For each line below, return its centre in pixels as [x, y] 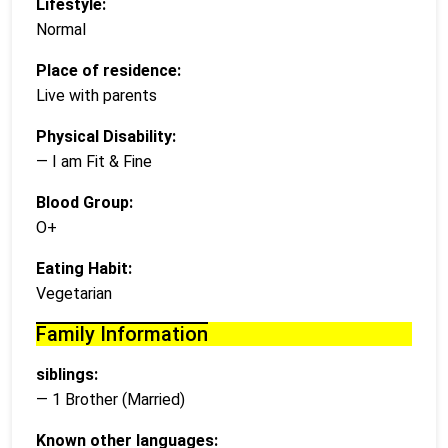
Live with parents [96, 95]
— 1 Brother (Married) [110, 399]
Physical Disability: [106, 136]
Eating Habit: [84, 268]
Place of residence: [108, 70]
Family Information [122, 333]
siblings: [67, 374]
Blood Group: [84, 202]
